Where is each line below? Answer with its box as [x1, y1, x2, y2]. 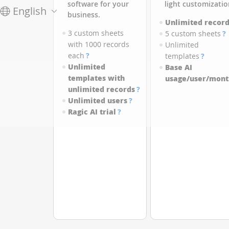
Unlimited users [67, 96, 127, 105]
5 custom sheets [165, 29, 221, 38]
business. [67, 10, 100, 19]
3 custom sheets [67, 28, 124, 38]
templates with [67, 73, 125, 83]
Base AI [165, 62, 192, 72]
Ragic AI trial [67, 107, 116, 117]
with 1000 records [67, 39, 129, 49]
